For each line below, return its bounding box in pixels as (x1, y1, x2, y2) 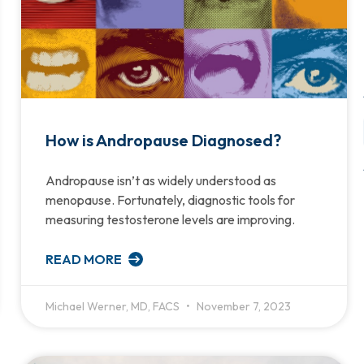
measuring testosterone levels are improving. (45, 210, 295, 227)
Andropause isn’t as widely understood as (45, 171, 276, 188)
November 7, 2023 (193, 298, 291, 314)
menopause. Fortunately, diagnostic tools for (45, 191, 295, 208)
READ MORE (45, 250, 124, 267)
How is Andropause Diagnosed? (45, 129, 281, 150)
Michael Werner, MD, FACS (45, 298, 182, 314)
